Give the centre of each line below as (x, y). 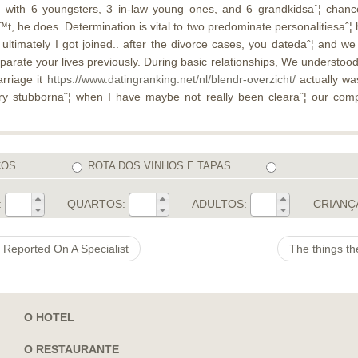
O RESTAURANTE (72, 349)
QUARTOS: (97, 203)
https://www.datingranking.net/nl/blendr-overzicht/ (171, 79)
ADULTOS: (220, 203)
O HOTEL (49, 317)
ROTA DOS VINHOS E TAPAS (159, 165)
